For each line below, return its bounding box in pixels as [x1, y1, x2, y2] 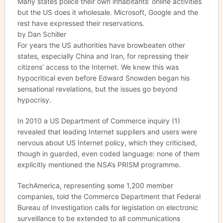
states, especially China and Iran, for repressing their [17, 52, 189, 60]
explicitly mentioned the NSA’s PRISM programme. [17, 160, 181, 169]
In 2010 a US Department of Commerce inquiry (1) [17, 116, 180, 125]
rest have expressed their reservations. [17, 19, 144, 27]
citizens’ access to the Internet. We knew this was [17, 63, 179, 71]
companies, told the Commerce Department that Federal [17, 192, 201, 201]
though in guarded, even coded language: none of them [17, 149, 200, 158]
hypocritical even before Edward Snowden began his [17, 74, 190, 82]
